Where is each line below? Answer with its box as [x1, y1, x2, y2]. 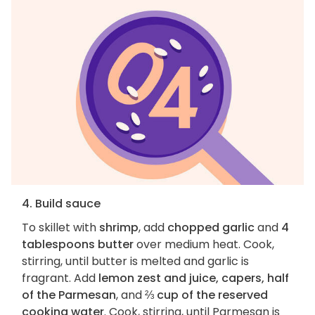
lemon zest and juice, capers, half [98, 270, 289, 287]
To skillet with [22, 219, 99, 236]
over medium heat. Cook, [134, 236, 274, 253]
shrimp [99, 219, 139, 236]
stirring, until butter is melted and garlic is [22, 253, 249, 270]
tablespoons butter [22, 236, 134, 253]
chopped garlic [167, 219, 255, 236]
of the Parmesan [22, 287, 116, 304]
